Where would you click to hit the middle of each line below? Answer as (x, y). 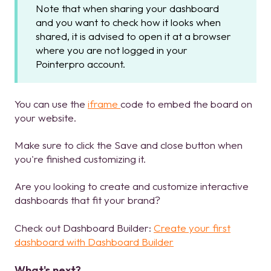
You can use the (51, 103)
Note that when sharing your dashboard (127, 8)
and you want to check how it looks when (128, 22)
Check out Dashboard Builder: (84, 227)
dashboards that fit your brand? (87, 200)
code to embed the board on (186, 103)
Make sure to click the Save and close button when (129, 145)
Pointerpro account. (80, 64)
